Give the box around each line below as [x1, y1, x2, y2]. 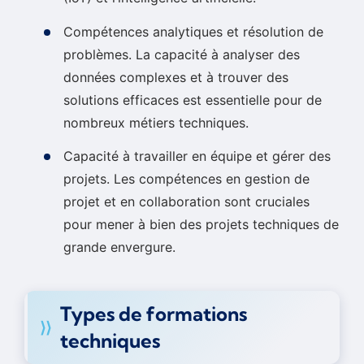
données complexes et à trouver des [63, 68, 288, 85]
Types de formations [60, 301, 247, 327]
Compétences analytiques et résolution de [63, 23, 323, 40]
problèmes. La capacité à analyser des [63, 45, 300, 63]
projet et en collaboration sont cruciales [63, 193, 310, 210]
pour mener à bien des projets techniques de [63, 216, 339, 233]
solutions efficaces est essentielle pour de [63, 91, 322, 108]
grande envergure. [63, 239, 175, 256]
